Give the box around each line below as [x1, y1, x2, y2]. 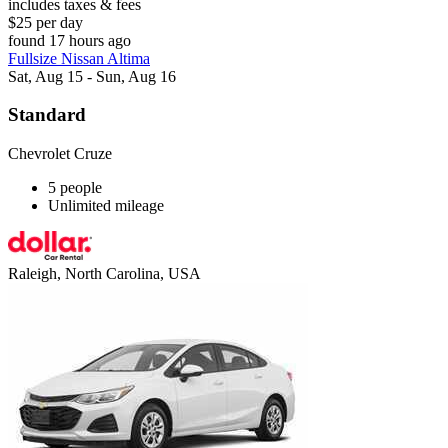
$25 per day [8, 13, 83, 31]
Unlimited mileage [48, 197, 164, 215]
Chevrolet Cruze [8, 145, 112, 163]
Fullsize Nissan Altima [8, 49, 150, 67]
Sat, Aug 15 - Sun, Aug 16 [8, 67, 176, 85]
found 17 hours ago [8, 31, 131, 49]
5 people [48, 179, 102, 197]
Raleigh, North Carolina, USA [8, 265, 201, 283]
